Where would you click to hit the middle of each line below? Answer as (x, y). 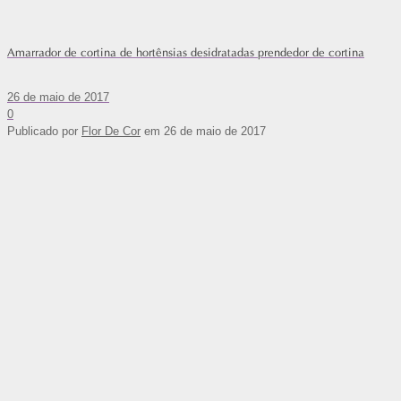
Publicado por (44, 132)
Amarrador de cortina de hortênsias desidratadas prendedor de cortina (186, 53)
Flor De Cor (111, 132)
